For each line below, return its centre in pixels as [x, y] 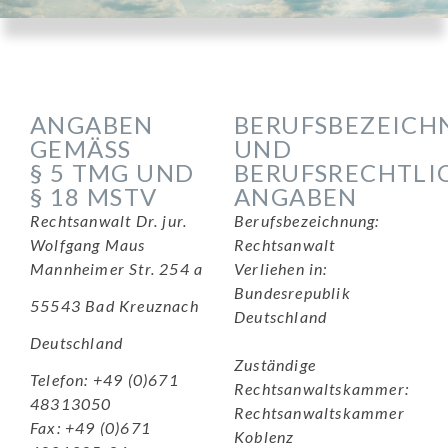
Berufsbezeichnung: [307, 220]
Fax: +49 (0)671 [90, 427]
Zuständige [275, 364]
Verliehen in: [281, 268]
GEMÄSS [74, 148]
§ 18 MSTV [94, 196]
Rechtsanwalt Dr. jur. [109, 220]
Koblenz [264, 436]
